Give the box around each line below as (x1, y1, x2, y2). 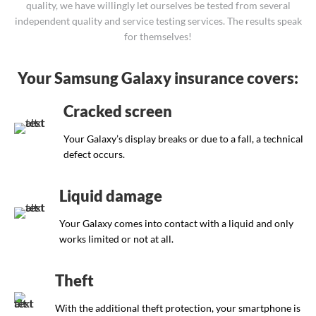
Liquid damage (59, 186, 162, 206)
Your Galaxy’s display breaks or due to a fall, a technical (63, 133, 303, 145)
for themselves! (124, 30, 192, 43)
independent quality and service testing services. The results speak (14, 15, 302, 28)
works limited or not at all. (59, 233, 174, 245)
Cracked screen (63, 102, 172, 121)
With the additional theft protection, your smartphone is (54, 302, 300, 315)
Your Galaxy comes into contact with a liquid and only (59, 217, 293, 230)
